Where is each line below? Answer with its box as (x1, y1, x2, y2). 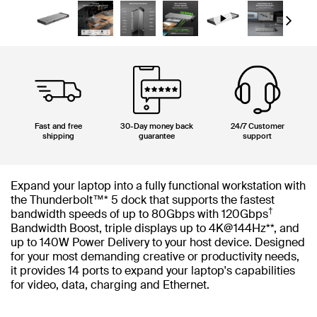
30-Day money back (120, 121, 194, 131)
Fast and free (34, 121, 82, 131)
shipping (42, 131, 74, 141)
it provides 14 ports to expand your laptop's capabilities (11, 263, 295, 278)
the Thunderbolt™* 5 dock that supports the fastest (11, 192, 275, 207)
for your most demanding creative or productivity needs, (11, 249, 299, 264)
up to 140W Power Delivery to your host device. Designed (11, 235, 305, 250)
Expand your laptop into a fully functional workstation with (11, 178, 306, 193)
